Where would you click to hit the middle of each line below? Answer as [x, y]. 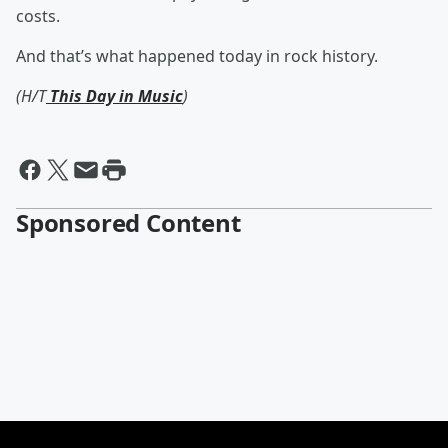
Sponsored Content [128, 223]
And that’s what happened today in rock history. [197, 56]
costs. [38, 16]
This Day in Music [114, 96]
